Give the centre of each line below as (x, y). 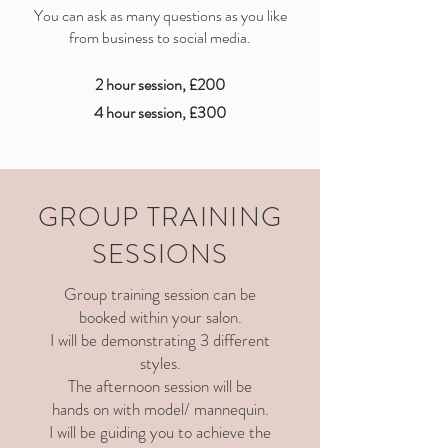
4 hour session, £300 (160, 112)
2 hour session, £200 (160, 84)
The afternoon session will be (160, 386)
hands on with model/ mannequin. (160, 409)
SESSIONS (160, 254)
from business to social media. (160, 37)
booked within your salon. (160, 317)
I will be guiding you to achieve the (160, 432)
